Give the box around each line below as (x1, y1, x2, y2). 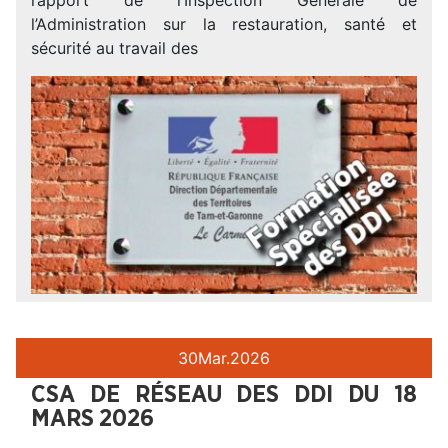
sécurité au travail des (31, 37, 198, 58)
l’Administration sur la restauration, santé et (31, 13, 417, 34)
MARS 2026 (31, 406, 154, 431)
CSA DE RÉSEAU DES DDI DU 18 (31, 382, 417, 407)
